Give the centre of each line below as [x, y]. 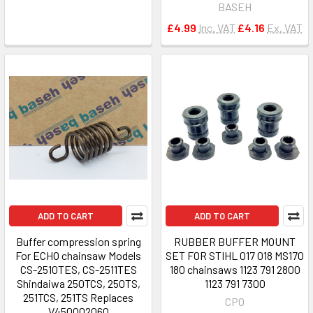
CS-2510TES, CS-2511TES [78, 269]
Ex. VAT [285, 28]
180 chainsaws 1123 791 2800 [235, 269]
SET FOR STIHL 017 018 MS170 [235, 255]
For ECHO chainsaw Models [78, 255]
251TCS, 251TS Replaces [78, 297]
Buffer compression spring [78, 241]
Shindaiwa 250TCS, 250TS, [78, 283]
